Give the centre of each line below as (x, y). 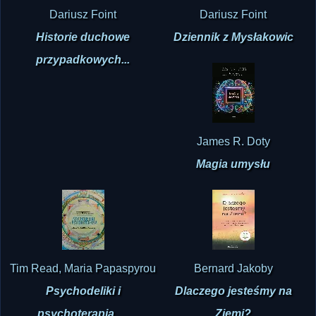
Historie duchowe (83, 44)
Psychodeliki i (83, 298)
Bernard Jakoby (233, 275)
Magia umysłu (233, 171)
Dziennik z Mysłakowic (233, 44)
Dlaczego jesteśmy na (233, 298)
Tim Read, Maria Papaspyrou (83, 275)
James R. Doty (233, 148)
